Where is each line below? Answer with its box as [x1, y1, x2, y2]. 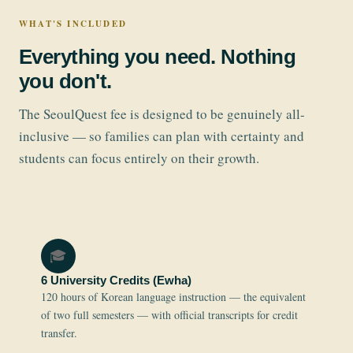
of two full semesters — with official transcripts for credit [41, 307, 298, 323]
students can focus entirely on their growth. [19, 149, 259, 168]
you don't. [19, 69, 112, 94]
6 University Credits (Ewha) [41, 273, 191, 288]
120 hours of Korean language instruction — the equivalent [41, 289, 306, 305]
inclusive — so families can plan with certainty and [19, 127, 304, 146]
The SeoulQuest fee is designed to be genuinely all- [19, 105, 305, 124]
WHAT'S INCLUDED [19, 17, 127, 31]
